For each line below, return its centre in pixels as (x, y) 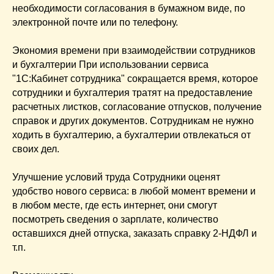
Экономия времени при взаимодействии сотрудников (134, 51)
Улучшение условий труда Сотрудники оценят (116, 177)
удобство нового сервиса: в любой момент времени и (134, 191)
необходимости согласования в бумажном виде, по (129, 9)
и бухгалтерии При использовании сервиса (110, 65)
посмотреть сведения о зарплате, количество (115, 220)
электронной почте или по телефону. (95, 23)
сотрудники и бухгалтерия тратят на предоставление (132, 93)
